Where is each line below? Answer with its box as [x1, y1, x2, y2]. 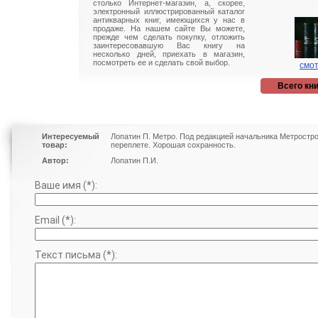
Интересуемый [42, 132, 99, 141]
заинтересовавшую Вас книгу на [93, 41, 245, 50]
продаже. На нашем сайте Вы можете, [93, 24, 245, 33]
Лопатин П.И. [111, 156, 158, 165]
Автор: [42, 156, 69, 165]
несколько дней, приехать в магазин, [93, 50, 245, 58]
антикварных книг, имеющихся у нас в [93, 16, 245, 24]
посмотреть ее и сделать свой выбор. [93, 58, 230, 67]
